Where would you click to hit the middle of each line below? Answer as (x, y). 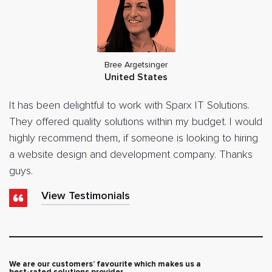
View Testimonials (86, 196)
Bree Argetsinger (136, 64)
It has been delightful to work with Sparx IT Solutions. (129, 105)
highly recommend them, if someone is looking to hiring (134, 138)
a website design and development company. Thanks (131, 155)
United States (136, 77)
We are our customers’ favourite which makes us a (105, 264)
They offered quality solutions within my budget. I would (136, 122)
